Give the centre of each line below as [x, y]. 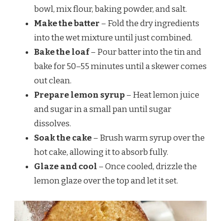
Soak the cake [63, 138]
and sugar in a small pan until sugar [103, 110]
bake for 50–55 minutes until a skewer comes [120, 67]
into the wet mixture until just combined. [113, 38]
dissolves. [53, 124]
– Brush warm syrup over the [148, 138]
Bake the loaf [62, 52]
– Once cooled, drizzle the [147, 167]
